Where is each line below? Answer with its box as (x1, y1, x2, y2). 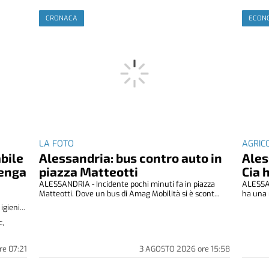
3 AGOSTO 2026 (139, 244, 198, 255)
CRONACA (46, 13, 78, 23)
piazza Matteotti (39, 164, 139, 180)
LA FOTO (39, 138, 74, 150)
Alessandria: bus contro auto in (39, 150, 223, 166)
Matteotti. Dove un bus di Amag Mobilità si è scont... (39, 189, 220, 199)
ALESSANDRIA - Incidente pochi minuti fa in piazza (39, 179, 216, 190)
